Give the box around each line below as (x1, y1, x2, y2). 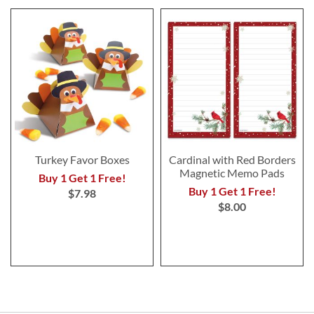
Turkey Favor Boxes (34, 152, 130, 166)
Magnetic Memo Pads (179, 165, 285, 179)
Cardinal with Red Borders (168, 152, 296, 166)
